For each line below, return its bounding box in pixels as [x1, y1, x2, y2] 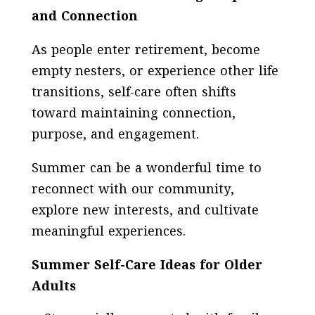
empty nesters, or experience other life [31, 63, 278, 80]
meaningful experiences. [31, 224, 186, 240]
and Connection [31, 8, 138, 25]
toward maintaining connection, [31, 105, 236, 122]
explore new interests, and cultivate [31, 202, 259, 219]
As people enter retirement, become [31, 42, 260, 59]
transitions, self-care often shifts [31, 84, 236, 101]
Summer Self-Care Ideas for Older [31, 257, 262, 274]
